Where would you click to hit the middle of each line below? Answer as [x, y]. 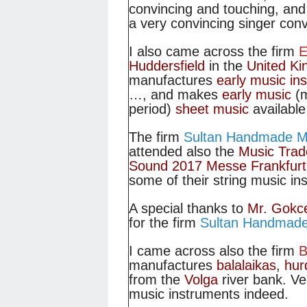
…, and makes [175, 95]
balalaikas [246, 266]
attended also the [184, 152]
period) [152, 109]
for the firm [164, 223]
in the [226, 66]
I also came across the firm [214, 52]
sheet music [212, 109]
